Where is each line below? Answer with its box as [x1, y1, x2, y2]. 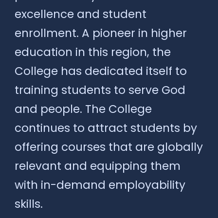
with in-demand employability [15, 177, 185, 193]
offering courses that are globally [15, 139, 203, 155]
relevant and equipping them [15, 158, 181, 174]
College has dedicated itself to [15, 63, 187, 79]
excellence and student [15, 6, 146, 22]
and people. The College [15, 101, 152, 117]
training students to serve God [15, 82, 185, 98]
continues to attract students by [15, 120, 197, 136]
